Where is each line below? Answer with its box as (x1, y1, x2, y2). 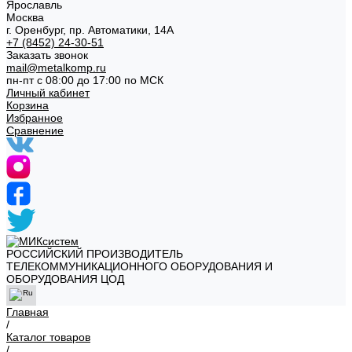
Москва (6, 11, 44, 24)
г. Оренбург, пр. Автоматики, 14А (6, 24, 174, 36)
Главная (6, 306, 49, 318)
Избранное (6, 112, 63, 124)
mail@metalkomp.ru (6, 61, 106, 74)
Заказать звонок (6, 49, 88, 61)
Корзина (6, 99, 49, 112)
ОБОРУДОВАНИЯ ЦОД (6, 273, 124, 285)
